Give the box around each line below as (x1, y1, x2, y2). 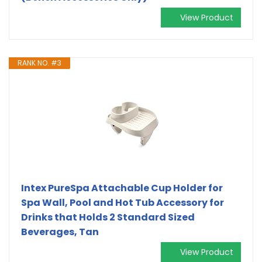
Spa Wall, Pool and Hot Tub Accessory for (21, 195, 224, 209)
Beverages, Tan (21, 225, 99, 239)
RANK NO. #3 (18, 57, 61, 68)
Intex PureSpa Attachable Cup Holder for (21, 181, 223, 195)
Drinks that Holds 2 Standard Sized (21, 210, 195, 224)
